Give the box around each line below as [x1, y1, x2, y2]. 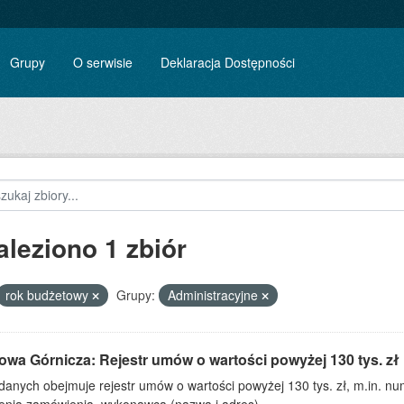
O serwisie [73, 53, 133, 71]
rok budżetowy [5, 286, 92, 304]
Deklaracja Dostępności [161, 53, 295, 71]
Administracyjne [167, 286, 262, 304]
